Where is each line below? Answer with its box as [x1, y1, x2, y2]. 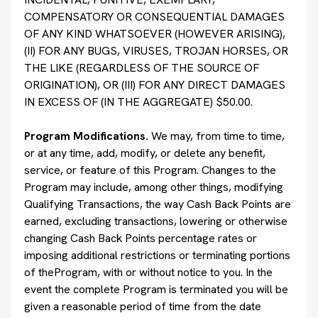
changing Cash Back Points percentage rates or [24, 231, 257, 246]
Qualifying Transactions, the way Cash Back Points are [24, 197, 291, 212]
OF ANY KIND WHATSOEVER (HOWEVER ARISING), [24, 26, 285, 41]
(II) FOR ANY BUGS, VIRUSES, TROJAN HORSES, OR [24, 43, 288, 58]
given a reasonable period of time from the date [24, 299, 261, 314]
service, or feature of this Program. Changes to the [24, 163, 276, 177]
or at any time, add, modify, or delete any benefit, [24, 146, 265, 160]
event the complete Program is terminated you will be [24, 282, 288, 297]
